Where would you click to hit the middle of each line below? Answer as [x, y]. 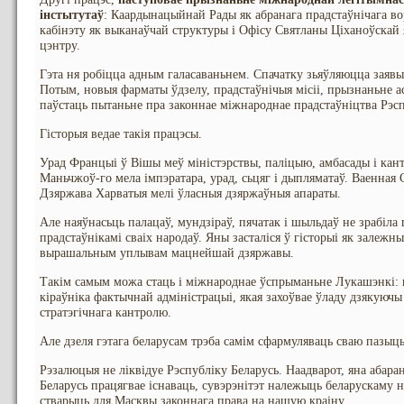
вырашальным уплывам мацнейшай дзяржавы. [167, 253]
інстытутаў [72, 15]
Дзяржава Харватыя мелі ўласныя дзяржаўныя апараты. [190, 193]
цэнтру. [60, 46]
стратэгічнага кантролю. [106, 312]
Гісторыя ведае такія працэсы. [121, 134]
